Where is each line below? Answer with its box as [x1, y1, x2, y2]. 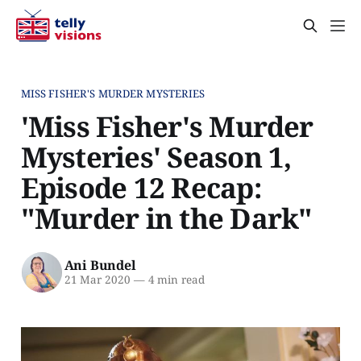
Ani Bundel [64, 256, 136, 275]
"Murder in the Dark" [20, 198, 313, 237]
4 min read [144, 272, 205, 288]
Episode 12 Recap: [20, 168, 262, 206]
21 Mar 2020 [64, 272, 131, 288]
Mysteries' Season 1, [20, 137, 292, 176]
